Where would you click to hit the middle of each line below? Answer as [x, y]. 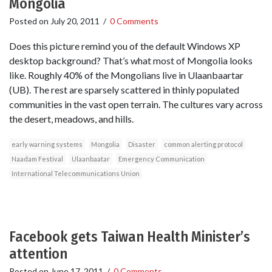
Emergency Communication [161, 158]
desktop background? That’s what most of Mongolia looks [131, 60]
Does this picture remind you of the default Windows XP [125, 46]
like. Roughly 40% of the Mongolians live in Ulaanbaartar [126, 75]
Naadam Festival [37, 158]
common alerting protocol [203, 144]
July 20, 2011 [75, 21]
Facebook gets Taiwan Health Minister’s [130, 236]
